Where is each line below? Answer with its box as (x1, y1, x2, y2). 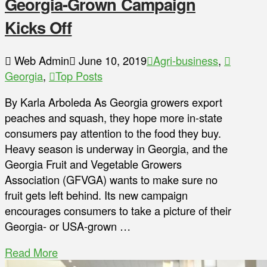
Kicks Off (5, 15, 72, 39)
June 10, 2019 (76, 52, 147, 68)
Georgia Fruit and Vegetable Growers (5, 156, 182, 172)
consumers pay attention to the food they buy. (5, 125, 221, 141)
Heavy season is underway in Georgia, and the (5, 141, 228, 157)
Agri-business (153, 52, 218, 68)
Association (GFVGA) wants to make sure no (5, 172, 218, 188)
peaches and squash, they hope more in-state (5, 110, 222, 126)
